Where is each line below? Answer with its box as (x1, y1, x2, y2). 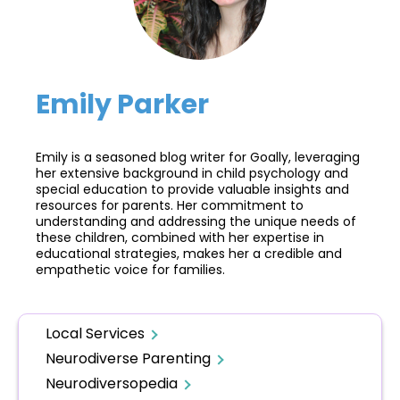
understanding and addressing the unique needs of (36, 212, 356, 230)
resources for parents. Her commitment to (36, 196, 304, 214)
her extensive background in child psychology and (36, 163, 348, 182)
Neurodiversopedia (46, 372, 178, 394)
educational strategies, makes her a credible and (36, 244, 342, 262)
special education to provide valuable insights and (36, 179, 349, 198)
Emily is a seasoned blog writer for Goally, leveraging (36, 147, 360, 166)
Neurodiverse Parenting (46, 347, 211, 369)
